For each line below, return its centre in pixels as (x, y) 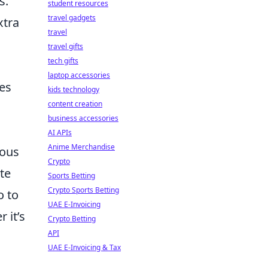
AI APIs (60, 133)
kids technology (74, 89)
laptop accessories (79, 75)
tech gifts (63, 61)
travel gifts (66, 46)
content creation (75, 104)
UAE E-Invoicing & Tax (84, 247)
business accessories (83, 118)
